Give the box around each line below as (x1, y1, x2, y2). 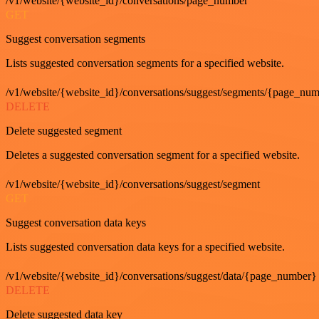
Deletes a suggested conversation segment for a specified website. (6, 149, 300, 161)
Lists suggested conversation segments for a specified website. (6, 57, 284, 69)
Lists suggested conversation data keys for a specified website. (6, 241, 285, 253)
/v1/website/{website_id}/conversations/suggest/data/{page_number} (6, 270, 317, 282)
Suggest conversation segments (6, 33, 145, 45)
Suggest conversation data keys (6, 216, 146, 229)
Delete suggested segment (6, 125, 122, 137)
